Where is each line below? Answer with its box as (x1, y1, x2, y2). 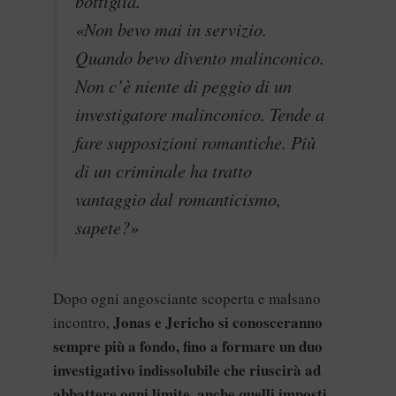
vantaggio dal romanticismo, (75, 187, 281, 212)
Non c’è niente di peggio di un (75, 73, 292, 99)
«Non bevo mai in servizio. (75, 17, 267, 42)
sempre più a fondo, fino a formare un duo (53, 334, 323, 357)
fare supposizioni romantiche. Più (75, 130, 316, 156)
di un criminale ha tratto (75, 158, 252, 184)
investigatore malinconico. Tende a (75, 102, 324, 127)
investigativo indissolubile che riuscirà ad (53, 358, 321, 381)
